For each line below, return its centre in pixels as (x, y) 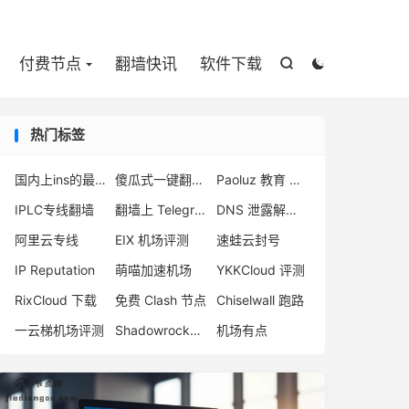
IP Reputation (55, 270)
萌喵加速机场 (154, 270)
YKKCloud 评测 (260, 270)
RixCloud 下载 (56, 300)
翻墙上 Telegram (200, 210)
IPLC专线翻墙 (54, 210)
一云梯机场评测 (59, 330)
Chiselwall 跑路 (260, 300)
